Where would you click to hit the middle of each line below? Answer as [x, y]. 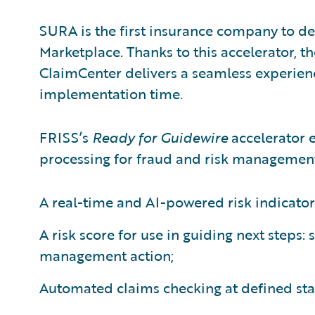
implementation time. [111, 94]
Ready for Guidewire [160, 137]
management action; [107, 255]
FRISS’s [66, 137]
